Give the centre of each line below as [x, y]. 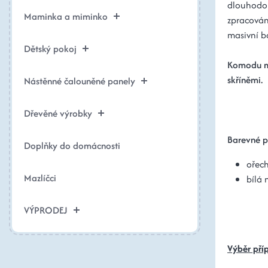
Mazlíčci [40, 178]
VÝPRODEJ [46, 210]
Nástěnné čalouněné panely [80, 81]
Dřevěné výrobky [58, 113]
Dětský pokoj [50, 48]
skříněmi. [245, 80]
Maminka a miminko [66, 16]
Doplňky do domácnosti [72, 145]
